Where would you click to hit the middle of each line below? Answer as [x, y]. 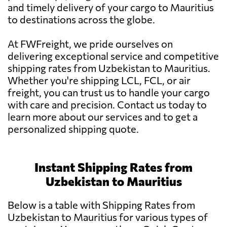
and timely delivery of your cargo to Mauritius [111, 7]
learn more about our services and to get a [103, 117]
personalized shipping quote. [73, 129]
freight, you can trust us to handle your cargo [109, 92]
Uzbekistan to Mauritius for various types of [108, 217]
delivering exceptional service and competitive [113, 56]
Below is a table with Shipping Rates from [101, 205]
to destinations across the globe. [81, 20]
